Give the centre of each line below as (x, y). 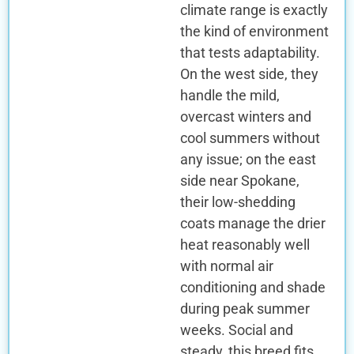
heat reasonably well (245, 244)
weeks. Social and (236, 330)
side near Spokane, (239, 180)
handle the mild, (230, 95)
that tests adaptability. (250, 52)
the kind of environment (254, 31)
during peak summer (245, 308)
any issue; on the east (248, 159)
